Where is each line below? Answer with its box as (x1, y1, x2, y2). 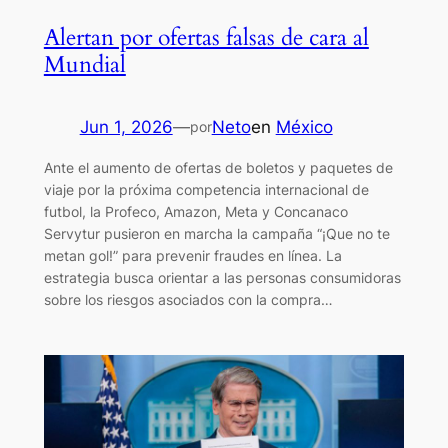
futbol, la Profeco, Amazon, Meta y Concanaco (43, 202, 348, 220)
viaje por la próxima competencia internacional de (43, 180, 369, 198)
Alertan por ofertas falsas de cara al (43, 22, 369, 54)
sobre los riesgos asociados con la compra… (43, 290, 333, 308)
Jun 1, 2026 (79, 117, 173, 138)
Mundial (43, 49, 126, 81)
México (275, 117, 333, 138)
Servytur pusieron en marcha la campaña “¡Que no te (43, 224, 390, 242)
